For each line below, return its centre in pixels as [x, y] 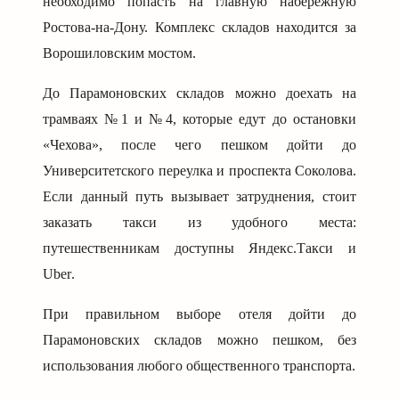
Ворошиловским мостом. [119, 53]
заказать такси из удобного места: [199, 223]
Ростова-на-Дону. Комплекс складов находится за [199, 28]
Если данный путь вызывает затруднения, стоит [199, 197]
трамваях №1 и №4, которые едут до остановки [199, 119]
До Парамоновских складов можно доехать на [199, 94]
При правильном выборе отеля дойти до [199, 314]
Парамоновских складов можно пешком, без [199, 340]
